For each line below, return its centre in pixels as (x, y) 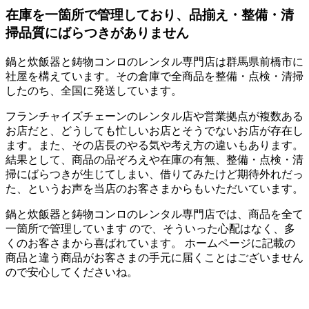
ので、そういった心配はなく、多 (211, 228)
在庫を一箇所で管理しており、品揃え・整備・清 (150, 15)
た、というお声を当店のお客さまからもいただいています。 (154, 188)
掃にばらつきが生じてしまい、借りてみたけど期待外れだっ (154, 174)
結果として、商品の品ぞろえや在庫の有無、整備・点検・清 (154, 159)
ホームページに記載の (239, 243)
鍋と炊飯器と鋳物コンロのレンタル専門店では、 (127, 214)
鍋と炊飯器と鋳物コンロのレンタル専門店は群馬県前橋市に (154, 61)
